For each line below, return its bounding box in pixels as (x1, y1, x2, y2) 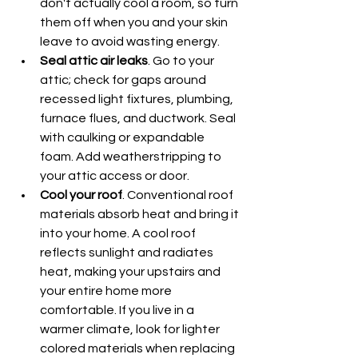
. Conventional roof (122, 189, 236, 201)
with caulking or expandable (40, 131, 207, 144)
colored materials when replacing (40, 342, 237, 355)
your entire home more (40, 284, 174, 297)
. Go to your (148, 54, 217, 67)
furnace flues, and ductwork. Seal (40, 112, 238, 125)
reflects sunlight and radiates (40, 246, 216, 259)
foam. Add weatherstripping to (40, 150, 224, 163)
